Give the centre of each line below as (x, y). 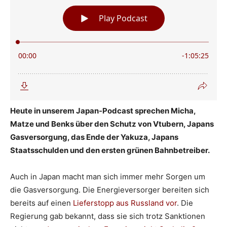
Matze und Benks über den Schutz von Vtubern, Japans (112, 124)
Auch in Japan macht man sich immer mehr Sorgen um (108, 176)
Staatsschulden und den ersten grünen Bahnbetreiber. (110, 150)
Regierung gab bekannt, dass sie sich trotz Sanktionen (108, 216)
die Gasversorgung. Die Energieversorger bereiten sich (110, 190)
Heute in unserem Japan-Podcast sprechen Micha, (103, 110)
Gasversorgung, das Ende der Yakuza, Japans (94, 137)
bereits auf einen (42, 203)
